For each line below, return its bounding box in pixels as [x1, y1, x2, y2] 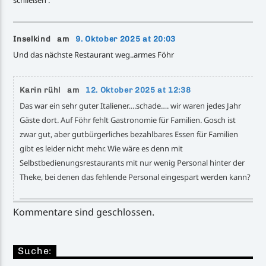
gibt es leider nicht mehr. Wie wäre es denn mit [20, 142, 183, 154]
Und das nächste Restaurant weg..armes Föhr [13, 49, 175, 60]
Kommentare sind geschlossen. [13, 205, 155, 218]
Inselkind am [13, 34, 76, 43]
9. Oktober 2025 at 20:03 [75, 34, 176, 43]
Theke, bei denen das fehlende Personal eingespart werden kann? [20, 171, 251, 182]
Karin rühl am [20, 85, 86, 94]
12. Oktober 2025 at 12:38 [85, 85, 191, 94]
